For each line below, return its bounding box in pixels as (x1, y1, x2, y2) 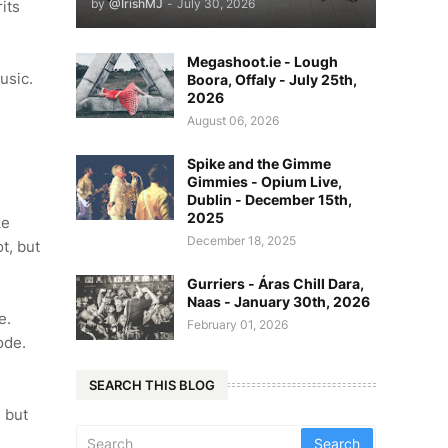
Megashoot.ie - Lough (187, 53, 338, 70)
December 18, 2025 (187, 233, 296, 248)
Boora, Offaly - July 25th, (187, 71, 357, 88)
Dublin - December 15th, (187, 191, 352, 208)
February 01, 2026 (187, 317, 288, 332)
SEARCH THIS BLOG (89, 376, 215, 393)
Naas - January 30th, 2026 (187, 293, 370, 310)
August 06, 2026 (187, 113, 279, 128)
